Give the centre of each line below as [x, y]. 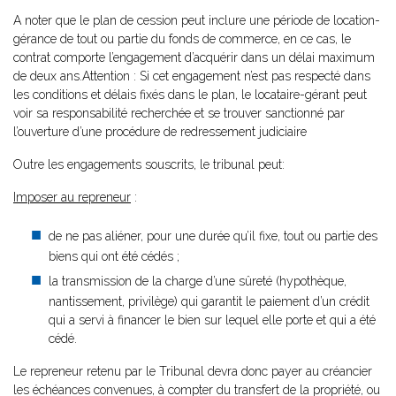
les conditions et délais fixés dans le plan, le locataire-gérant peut [190, 95]
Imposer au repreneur [72, 197]
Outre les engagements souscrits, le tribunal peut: [149, 164]
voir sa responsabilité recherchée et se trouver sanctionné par [179, 113]
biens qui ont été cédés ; [114, 256]
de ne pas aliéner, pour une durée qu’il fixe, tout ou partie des [213, 236]
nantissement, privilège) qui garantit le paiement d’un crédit [209, 301]
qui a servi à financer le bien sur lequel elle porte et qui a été [212, 320]
